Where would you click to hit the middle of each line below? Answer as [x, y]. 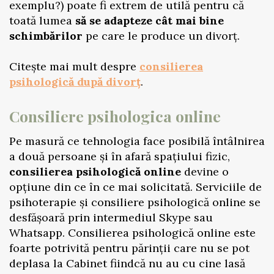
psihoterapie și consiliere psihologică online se [135, 202]
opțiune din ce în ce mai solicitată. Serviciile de [135, 187]
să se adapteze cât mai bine [150, 20]
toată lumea [42, 20]
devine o [205, 172]
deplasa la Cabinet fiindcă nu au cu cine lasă [127, 263]
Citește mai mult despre [74, 66]
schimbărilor [46, 36]
